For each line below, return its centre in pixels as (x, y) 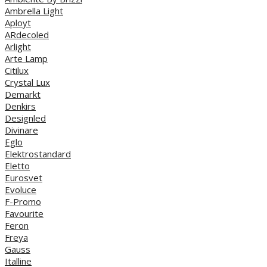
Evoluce (21, 189)
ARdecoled (27, 34)
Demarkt (23, 94)
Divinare (21, 130)
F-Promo (23, 201)
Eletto (17, 165)
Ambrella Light (34, 10)
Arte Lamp (26, 58)
